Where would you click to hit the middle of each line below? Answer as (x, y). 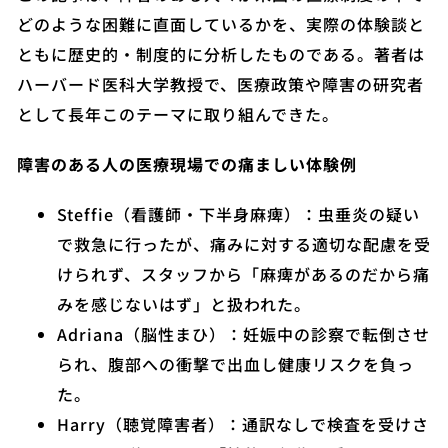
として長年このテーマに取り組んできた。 (178, 114)
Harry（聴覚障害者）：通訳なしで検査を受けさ (243, 424)
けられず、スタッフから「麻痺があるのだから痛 (243, 274)
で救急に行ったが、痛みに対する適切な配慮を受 (244, 244)
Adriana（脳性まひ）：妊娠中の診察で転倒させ (243, 334)
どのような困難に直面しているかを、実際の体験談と (221, 24)
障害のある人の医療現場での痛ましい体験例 (187, 164)
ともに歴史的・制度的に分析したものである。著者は (221, 54)
